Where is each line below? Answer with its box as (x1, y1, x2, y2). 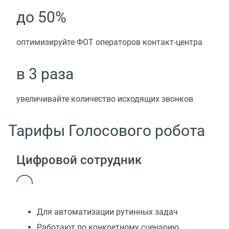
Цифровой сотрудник (16, 152, 142, 167)
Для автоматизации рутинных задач (37, 207, 178, 217)
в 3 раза (16, 65, 74, 83)
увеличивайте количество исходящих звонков (16, 94, 193, 104)
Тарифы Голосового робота (8, 122, 205, 140)
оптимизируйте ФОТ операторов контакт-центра (16, 37, 202, 48)
